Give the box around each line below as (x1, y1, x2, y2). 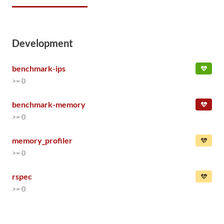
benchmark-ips (12, 63, 65, 73)
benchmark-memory (12, 99, 85, 109)
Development (12, 37, 73, 49)
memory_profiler (12, 135, 72, 145)
